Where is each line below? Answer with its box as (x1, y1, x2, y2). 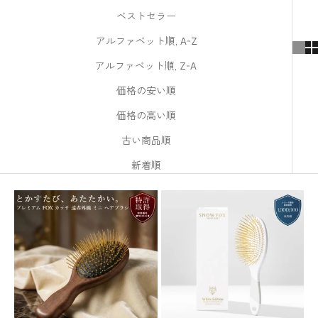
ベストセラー (116, 9, 176, 23)
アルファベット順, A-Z (95, 34, 197, 48)
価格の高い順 (116, 109, 176, 122)
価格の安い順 (116, 84, 176, 97)
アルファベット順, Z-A (95, 59, 197, 72)
